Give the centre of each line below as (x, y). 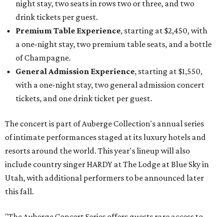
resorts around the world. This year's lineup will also (97, 151)
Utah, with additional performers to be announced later (104, 178)
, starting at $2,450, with (164, 31)
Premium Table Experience (68, 31)
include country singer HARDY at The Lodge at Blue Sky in (107, 164)
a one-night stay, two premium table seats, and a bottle (114, 44)
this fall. (19, 192)
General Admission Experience (75, 71)
